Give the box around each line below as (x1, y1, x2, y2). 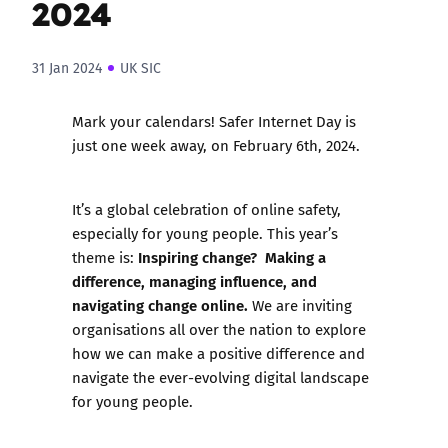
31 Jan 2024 (32, 58, 102, 79)
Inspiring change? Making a (138, 245, 326, 269)
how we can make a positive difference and (72, 342, 365, 365)
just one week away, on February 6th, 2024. (72, 134, 360, 157)
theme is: (72, 246, 138, 269)
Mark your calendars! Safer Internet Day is (72, 110, 356, 133)
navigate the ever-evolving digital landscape (72, 366, 369, 389)
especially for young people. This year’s (72, 222, 338, 245)
